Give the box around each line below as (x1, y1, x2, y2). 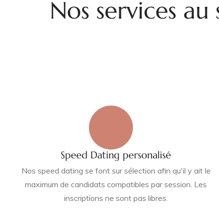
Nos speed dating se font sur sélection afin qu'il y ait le (21, 166, 211, 175)
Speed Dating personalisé (61, 149, 172, 161)
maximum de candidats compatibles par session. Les (25, 179, 207, 189)
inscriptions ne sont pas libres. (64, 193, 168, 203)
